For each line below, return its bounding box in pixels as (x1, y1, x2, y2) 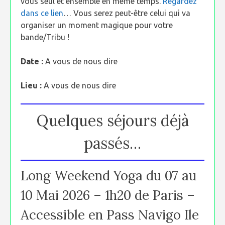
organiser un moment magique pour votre (21, 21, 173, 30)
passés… (84, 134, 141, 153)
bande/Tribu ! (21, 33, 69, 42)
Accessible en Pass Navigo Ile (21, 206, 199, 223)
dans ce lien (21, 9, 63, 18)
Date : (21, 57, 45, 66)
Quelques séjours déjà (36, 111, 189, 130)
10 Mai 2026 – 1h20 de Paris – (21, 187, 195, 203)
